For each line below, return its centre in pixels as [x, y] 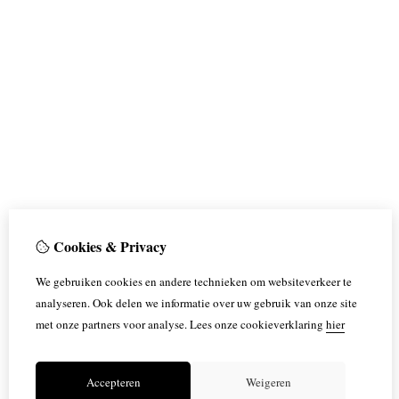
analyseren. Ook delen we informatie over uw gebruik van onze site [196, 303]
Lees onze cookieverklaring [256, 324]
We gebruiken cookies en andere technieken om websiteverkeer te [194, 281]
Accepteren [113, 382]
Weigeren [268, 382]
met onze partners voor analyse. [111, 324]
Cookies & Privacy [108, 246]
